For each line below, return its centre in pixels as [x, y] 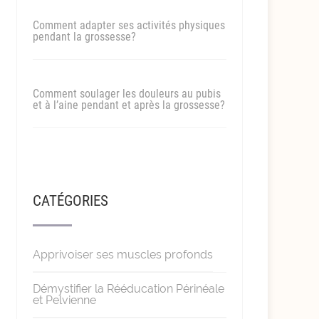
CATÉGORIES [70, 201]
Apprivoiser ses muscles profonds [122, 255]
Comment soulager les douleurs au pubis [126, 94]
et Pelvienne [64, 300]
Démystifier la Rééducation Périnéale [128, 289]
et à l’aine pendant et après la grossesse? [129, 105]
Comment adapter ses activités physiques [129, 25]
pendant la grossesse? [84, 37]
